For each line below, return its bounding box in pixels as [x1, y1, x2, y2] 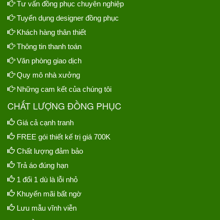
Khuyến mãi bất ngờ [15, 190, 82, 198]
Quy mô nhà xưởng [17, 71, 80, 80]
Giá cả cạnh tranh [15, 118, 74, 127]
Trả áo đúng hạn [15, 161, 68, 170]
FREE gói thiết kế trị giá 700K [15, 133, 110, 141]
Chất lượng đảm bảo [15, 147, 83, 156]
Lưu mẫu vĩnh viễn [15, 204, 77, 213]
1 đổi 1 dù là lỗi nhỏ [15, 175, 78, 184]
